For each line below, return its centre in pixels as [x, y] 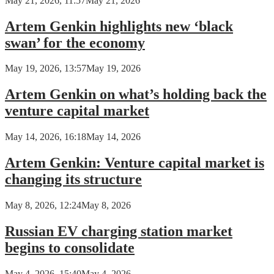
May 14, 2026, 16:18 [46, 137]
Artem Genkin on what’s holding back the [136, 94]
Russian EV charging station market [119, 231]
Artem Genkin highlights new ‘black [119, 26]
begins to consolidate [70, 248]
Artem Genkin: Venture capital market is [135, 163]
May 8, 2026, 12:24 [43, 206]
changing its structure [73, 180]
